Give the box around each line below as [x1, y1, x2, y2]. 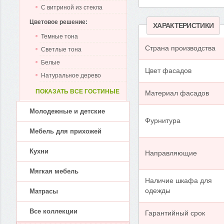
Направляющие [145, 149, 197, 157]
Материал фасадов [145, 89, 209, 97]
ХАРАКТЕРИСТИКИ [153, 21, 214, 30]
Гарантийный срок [145, 209, 205, 217]
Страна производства [145, 44, 215, 52]
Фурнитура [145, 117, 180, 125]
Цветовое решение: [29, 18, 87, 25]
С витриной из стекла [41, 4, 102, 11]
